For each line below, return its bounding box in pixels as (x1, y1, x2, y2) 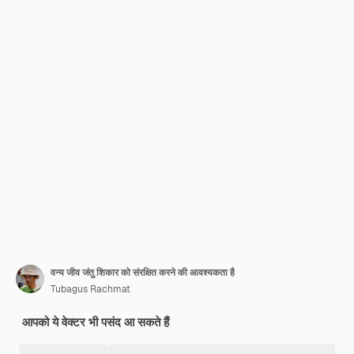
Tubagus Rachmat (51, 283, 130, 296)
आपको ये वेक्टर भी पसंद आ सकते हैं (22, 314, 169, 330)
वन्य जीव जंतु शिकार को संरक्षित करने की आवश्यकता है (51, 266, 235, 279)
